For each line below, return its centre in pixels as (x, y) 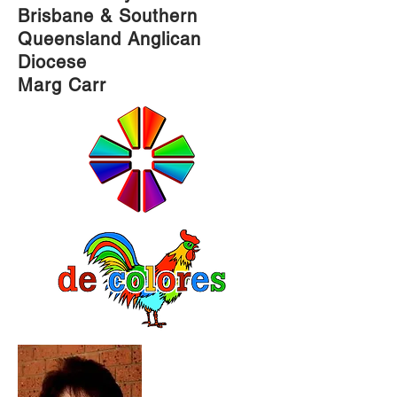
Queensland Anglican (109, 39)
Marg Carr (62, 85)
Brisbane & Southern (108, 16)
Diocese (52, 62)
